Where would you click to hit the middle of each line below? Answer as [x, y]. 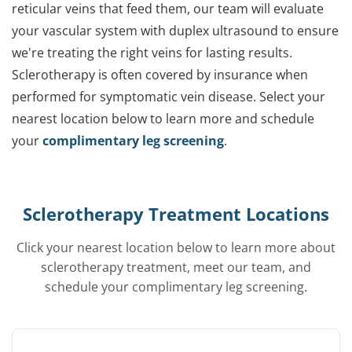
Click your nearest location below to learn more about [176, 247]
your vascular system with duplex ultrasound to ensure [175, 31]
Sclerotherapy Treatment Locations [176, 214]
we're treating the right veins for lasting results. [152, 53]
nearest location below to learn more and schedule [163, 119]
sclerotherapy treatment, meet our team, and [176, 267]
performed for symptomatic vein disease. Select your [169, 97]
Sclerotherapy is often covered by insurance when [160, 75]
